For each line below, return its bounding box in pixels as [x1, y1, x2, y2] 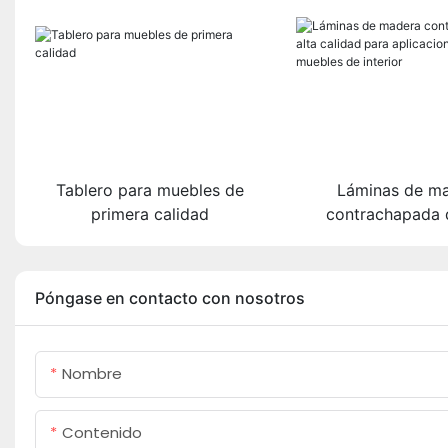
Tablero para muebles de [56, 179, 245, 200]
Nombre [62, 362, 122, 384]
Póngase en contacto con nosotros [35, 287, 305, 308]
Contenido [62, 421, 142, 443]
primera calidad [91, 203, 210, 224]
